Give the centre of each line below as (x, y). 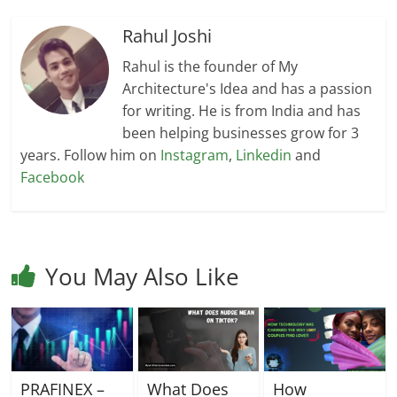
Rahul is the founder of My (210, 66)
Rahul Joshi (167, 35)
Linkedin (264, 155)
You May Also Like (143, 276)
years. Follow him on (91, 155)
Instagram (195, 155)
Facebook (53, 177)
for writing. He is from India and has (242, 110)
